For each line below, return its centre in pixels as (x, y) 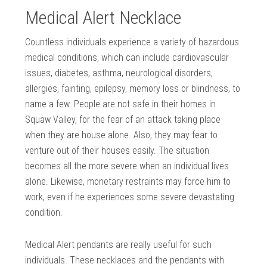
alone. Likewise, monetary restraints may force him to (128, 182)
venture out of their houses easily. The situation (117, 151)
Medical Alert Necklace (103, 18)
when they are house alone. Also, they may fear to (122, 135)
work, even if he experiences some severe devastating (130, 197)
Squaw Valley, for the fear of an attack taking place (123, 120)
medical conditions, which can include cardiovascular (127, 58)
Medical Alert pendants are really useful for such (119, 245)
